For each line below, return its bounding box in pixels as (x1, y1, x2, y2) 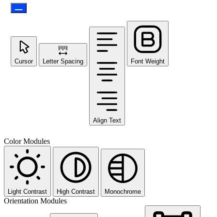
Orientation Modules (4, 196, 67, 205)
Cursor (15, 57, 33, 65)
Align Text (93, 116, 121, 124)
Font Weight (131, 57, 165, 65)
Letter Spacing (43, 57, 83, 65)
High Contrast (57, 187, 95, 195)
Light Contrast (8, 187, 47, 195)
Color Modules (4, 137, 50, 145)
